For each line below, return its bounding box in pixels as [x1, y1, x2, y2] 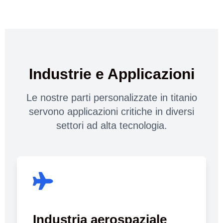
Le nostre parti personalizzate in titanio [26, 92, 197, 103]
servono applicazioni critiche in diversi [29, 106, 194, 117]
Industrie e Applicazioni [28, 65, 195, 82]
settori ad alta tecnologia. [56, 119, 167, 131]
